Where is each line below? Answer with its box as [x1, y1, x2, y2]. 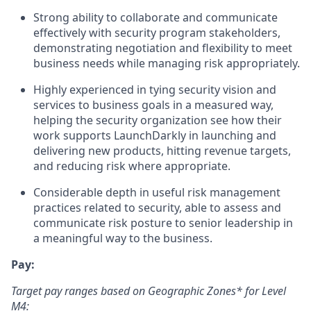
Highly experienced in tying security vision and [33, 82, 276, 97]
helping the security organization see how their [33, 112, 282, 128]
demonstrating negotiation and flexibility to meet [33, 40, 292, 56]
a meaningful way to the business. [33, 230, 212, 246]
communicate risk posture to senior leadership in [33, 215, 293, 230]
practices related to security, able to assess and [33, 200, 281, 215]
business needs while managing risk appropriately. [33, 56, 300, 71]
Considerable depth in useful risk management [33, 185, 280, 200]
